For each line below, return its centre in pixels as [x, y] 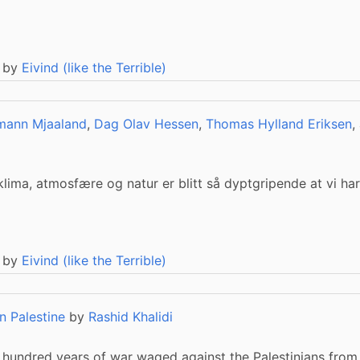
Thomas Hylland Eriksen [279, 124]
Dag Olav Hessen [146, 124]
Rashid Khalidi [131, 317]
